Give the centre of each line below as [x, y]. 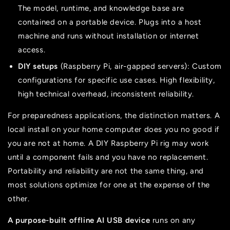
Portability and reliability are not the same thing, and [106, 171]
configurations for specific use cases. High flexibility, [117, 80]
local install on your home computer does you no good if [114, 129]
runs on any [173, 220]
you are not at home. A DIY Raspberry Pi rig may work [108, 143]
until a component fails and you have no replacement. [108, 157]
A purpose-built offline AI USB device [79, 220]
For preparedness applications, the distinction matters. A [114, 115]
